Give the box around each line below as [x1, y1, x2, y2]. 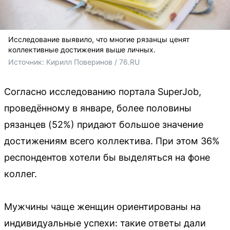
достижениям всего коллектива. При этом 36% [4, 135, 220, 146]
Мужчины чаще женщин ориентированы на [4, 201, 201, 212]
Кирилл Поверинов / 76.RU [46, 57, 140, 66]
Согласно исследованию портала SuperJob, [4, 86, 201, 97]
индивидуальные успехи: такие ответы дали [4, 217, 206, 228]
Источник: [8, 57, 46, 66]
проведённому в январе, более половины [4, 102, 191, 113]
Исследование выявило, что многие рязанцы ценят [8, 34, 189, 44]
